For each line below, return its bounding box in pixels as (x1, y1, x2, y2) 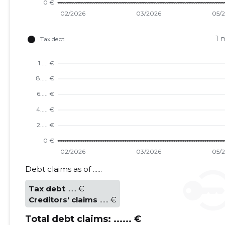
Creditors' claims (28, 195, 97, 204)
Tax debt (28, 184, 65, 193)
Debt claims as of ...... (25, 164, 102, 174)
